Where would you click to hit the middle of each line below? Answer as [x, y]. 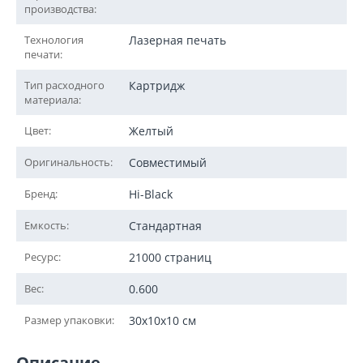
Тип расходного [64, 85]
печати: [43, 54]
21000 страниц [170, 257]
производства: [60, 9]
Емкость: [47, 225]
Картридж [157, 85]
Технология [54, 40]
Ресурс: [43, 257]
